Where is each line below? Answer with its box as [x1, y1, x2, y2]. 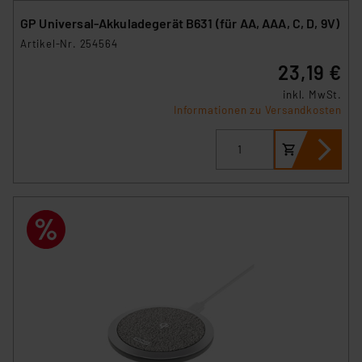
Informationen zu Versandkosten [174, 103, 342, 116]
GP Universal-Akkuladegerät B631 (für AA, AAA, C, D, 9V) [20, 15, 340, 31]
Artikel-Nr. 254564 [20, 36, 118, 50]
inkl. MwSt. [283, 87, 342, 101]
